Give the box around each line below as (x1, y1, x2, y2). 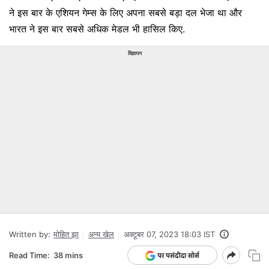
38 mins (53, 250, 83, 260)
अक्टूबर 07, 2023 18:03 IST (124, 229, 215, 239)
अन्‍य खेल (88, 229, 114, 239)
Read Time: (9, 250, 50, 260)
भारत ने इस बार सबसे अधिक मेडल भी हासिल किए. (9, 23, 185, 35)
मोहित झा (53, 229, 79, 239)
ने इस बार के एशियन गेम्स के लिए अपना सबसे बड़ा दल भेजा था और (9, 7, 242, 19)
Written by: (9, 229, 50, 239)
